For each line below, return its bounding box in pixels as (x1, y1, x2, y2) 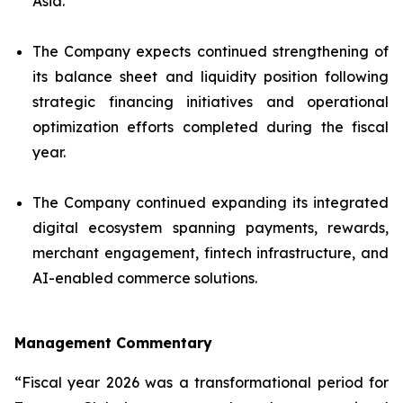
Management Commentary (14, 334, 212, 352)
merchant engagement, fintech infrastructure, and (32, 244, 389, 262)
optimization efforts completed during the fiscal (32, 118, 389, 136)
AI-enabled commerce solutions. (32, 269, 257, 287)
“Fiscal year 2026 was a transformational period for (14, 373, 389, 391)
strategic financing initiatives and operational (32, 93, 389, 111)
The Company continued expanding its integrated (32, 193, 389, 211)
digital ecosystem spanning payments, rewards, (32, 219, 389, 237)
